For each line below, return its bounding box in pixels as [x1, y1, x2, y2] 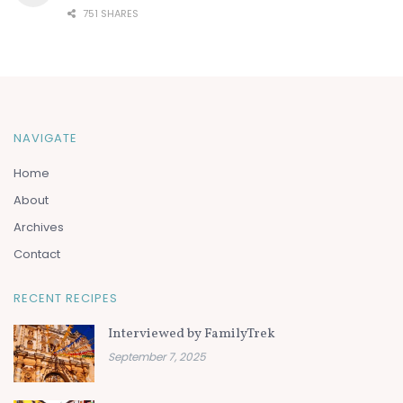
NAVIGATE [13, 129, 77, 147]
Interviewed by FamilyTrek [108, 324, 275, 344]
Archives [13, 218, 64, 236]
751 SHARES [80, 5, 139, 21]
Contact [13, 245, 60, 263]
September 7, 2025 [108, 348, 206, 364]
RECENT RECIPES [13, 289, 118, 307]
